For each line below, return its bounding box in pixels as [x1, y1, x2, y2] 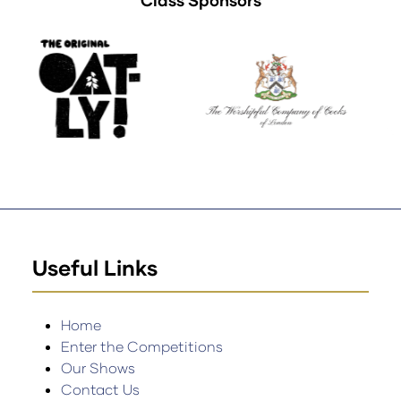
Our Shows [61, 359, 135, 377]
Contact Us [61, 380, 140, 398]
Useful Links [32, 254, 158, 281]
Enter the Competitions [61, 337, 223, 355]
